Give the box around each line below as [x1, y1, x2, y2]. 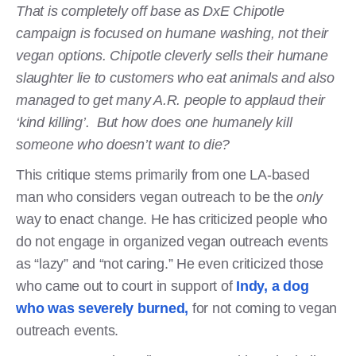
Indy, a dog [236, 277, 309, 294]
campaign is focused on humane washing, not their [16, 25, 328, 41]
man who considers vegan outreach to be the [16, 188, 297, 205]
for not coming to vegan [188, 300, 337, 316]
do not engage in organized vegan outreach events [16, 233, 328, 250]
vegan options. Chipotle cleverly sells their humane [16, 47, 328, 64]
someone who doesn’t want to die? [16, 136, 230, 153]
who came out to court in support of [16, 277, 236, 294]
